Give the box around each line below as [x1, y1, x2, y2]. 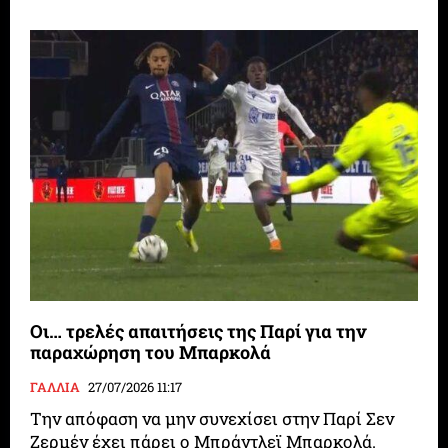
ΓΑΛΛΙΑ [30, 377, 81, 396]
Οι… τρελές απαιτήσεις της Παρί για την [30, 318, 367, 343]
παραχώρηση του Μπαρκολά [30, 339, 272, 364]
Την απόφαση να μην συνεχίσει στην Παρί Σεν [30, 406, 395, 430]
